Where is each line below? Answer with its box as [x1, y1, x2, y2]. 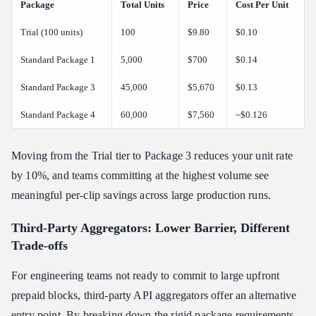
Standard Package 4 [20, 109, 95, 121]
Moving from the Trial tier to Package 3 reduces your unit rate [11, 150, 293, 162]
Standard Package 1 [20, 54, 95, 66]
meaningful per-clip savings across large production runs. [11, 189, 272, 202]
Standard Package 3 [20, 82, 95, 93]
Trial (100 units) [20, 27, 83, 38]
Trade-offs [11, 238, 68, 253]
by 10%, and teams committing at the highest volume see [11, 169, 269, 182]
